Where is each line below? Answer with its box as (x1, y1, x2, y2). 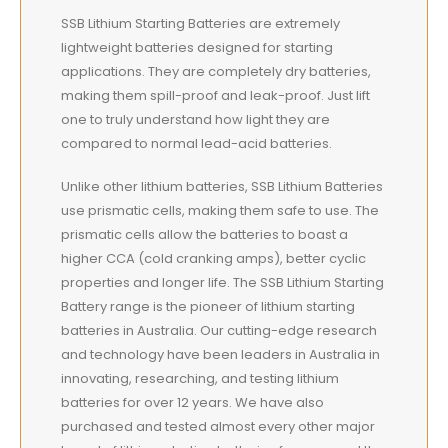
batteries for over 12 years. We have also (61, 392, 324, 412)
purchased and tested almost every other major (61, 416, 375, 436)
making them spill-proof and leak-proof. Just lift (61, 86, 370, 106)
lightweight (61, 38, 135, 58)
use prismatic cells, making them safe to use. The (61, 200, 379, 220)
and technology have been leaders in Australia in (61, 344, 380, 364)
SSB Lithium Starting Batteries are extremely (61, 14, 340, 34)
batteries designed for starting (135, 38, 333, 58)
